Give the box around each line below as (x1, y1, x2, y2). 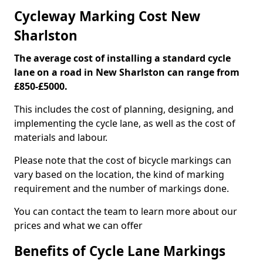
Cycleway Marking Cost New (14, 7, 200, 25)
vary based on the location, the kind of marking (14, 168, 224, 181)
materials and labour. (14, 131, 107, 144)
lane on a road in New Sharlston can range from (14, 66, 240, 79)
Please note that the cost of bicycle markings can (14, 154, 231, 167)
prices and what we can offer (14, 219, 143, 232)
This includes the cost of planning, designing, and (14, 103, 234, 116)
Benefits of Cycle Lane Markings (14, 242, 225, 260)
